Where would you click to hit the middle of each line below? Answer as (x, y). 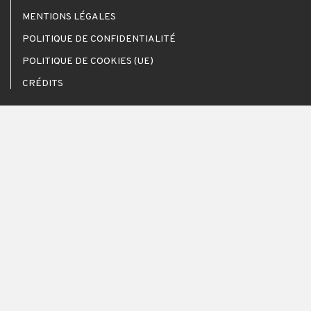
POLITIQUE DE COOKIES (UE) (88, 62)
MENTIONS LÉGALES (69, 17)
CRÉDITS (43, 84)
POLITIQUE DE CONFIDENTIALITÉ (99, 40)
